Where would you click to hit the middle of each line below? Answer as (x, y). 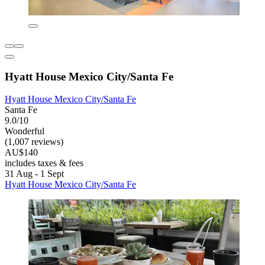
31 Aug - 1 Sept (34, 174)
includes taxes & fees (44, 163)
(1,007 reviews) (34, 142)
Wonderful (25, 131)
